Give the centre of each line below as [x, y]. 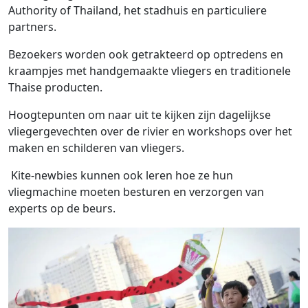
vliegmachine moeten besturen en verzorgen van [136, 191]
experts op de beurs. [62, 208]
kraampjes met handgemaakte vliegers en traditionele [150, 70]
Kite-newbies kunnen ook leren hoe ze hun [121, 175]
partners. [32, 26]
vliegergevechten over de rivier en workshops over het [150, 131]
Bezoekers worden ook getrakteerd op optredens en [146, 54]
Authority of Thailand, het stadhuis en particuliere [137, 10]
